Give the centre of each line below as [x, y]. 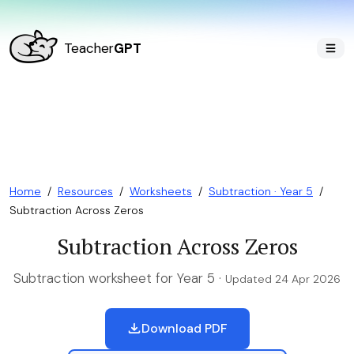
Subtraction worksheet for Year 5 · [119, 278]
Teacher [89, 48]
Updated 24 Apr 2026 [283, 279]
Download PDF [184, 328]
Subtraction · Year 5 [261, 191]
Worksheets [161, 191]
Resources [85, 191]
